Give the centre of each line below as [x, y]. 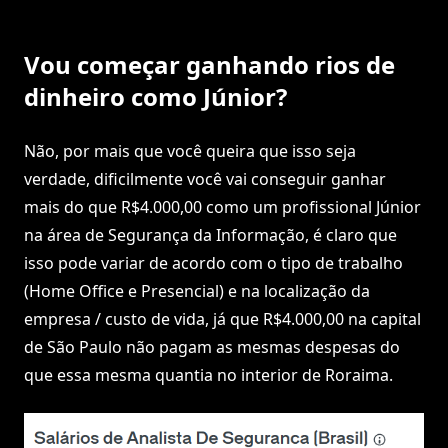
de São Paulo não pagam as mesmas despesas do [212, 347]
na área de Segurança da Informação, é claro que [210, 235]
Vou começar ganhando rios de [209, 65]
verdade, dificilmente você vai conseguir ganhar [205, 179]
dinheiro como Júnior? [155, 97]
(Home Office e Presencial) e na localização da [197, 291]
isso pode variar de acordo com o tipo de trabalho [213, 263]
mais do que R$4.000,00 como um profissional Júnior [222, 207]
